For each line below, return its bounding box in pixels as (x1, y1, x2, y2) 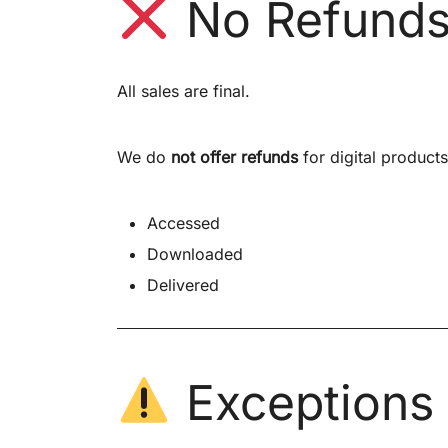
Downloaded (147, 243, 243, 264)
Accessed (147, 212, 220, 233)
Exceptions (171, 372, 434, 432)
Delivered (147, 274, 219, 295)
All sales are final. (117, 80, 250, 101)
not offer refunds (171, 146, 298, 167)
